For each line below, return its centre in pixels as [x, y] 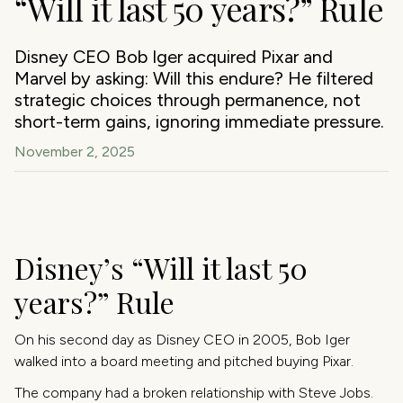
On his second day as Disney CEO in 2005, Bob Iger [182, 340]
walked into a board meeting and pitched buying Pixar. [184, 362]
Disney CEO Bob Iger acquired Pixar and [174, 57]
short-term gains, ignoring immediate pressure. [199, 121]
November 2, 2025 [75, 152]
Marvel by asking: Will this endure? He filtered [194, 78]
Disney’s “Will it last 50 [161, 268]
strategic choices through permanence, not [188, 100]
